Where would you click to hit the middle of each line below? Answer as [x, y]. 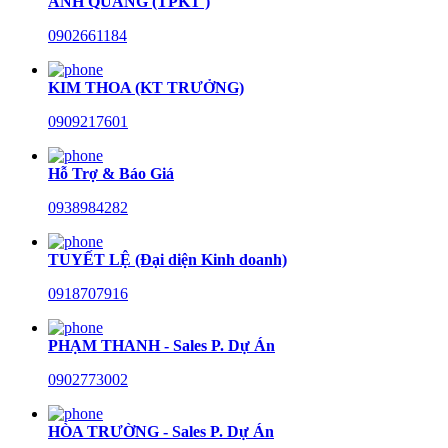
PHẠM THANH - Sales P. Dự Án [161, 345]
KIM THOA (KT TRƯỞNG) [146, 87]
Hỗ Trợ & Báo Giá [111, 173]
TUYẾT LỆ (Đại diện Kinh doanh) [167, 259]
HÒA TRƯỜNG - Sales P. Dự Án [161, 431]
